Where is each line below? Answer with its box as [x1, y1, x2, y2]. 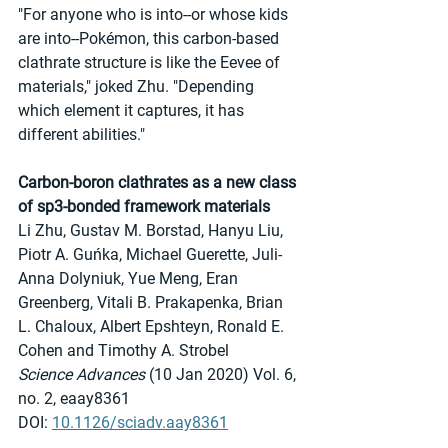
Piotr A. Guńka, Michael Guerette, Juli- [18, 244, 282, 264]
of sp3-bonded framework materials [18, 196, 270, 216]
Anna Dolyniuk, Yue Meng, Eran [18, 268, 242, 288]
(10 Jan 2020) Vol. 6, [145, 364, 300, 384]
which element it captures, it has [18, 100, 248, 120]
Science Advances [18, 364, 145, 384]
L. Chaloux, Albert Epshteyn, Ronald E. [18, 316, 288, 336]
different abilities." [18, 124, 145, 144]
